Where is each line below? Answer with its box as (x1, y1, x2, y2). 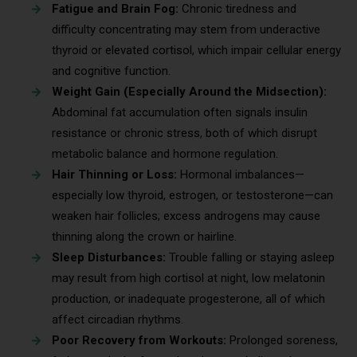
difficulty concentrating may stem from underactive (52, 22, 320, 37)
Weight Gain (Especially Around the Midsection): (52, 84, 327, 100)
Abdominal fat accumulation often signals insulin (52, 105, 308, 120)
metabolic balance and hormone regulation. (52, 147, 278, 162)
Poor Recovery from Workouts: (52, 333, 229, 348)
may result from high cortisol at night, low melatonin (52, 271, 325, 286)
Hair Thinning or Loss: (52, 167, 180, 182)
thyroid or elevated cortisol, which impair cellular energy (52, 43, 341, 58)
